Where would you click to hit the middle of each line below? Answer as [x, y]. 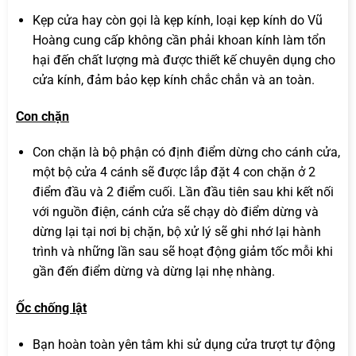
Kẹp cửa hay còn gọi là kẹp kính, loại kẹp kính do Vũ [177, 20]
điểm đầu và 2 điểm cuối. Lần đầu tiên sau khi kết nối [183, 192]
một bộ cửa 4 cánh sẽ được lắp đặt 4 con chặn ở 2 [174, 172]
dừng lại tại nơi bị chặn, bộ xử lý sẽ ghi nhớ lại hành [176, 232]
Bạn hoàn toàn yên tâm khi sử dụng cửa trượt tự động [184, 344]
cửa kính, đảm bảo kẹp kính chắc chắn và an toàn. [173, 79]
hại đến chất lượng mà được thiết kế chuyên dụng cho [184, 60]
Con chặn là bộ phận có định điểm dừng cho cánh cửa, [186, 153]
